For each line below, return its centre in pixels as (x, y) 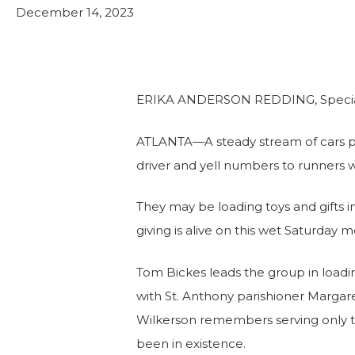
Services (225, 24)
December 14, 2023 (75, 12)
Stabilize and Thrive (248, 40)
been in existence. (191, 343)
